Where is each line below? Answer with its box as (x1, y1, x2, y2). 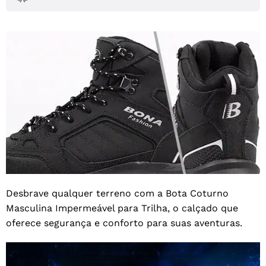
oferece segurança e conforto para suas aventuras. (6, 217, 242, 229)
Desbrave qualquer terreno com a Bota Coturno (6, 187, 229, 199)
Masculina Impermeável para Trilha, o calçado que (6, 202, 238, 214)
